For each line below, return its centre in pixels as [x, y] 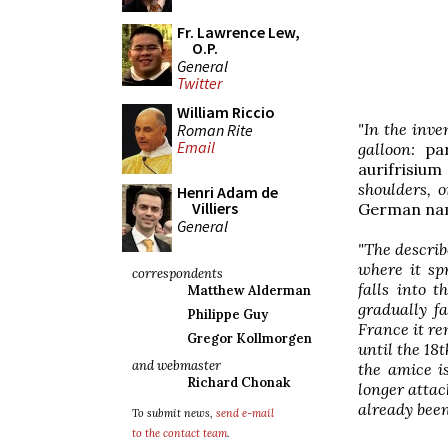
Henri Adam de [227, 192]
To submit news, [174, 413]
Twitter [199, 83]
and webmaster [176, 365]
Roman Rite [215, 129]
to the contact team [179, 433]
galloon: [392, 148]
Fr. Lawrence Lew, [238, 32]
